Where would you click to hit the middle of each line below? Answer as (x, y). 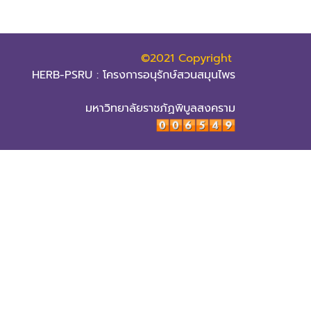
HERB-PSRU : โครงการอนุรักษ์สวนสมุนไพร (134, 75)
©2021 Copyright (186, 58)
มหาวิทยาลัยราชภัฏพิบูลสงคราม (160, 108)
